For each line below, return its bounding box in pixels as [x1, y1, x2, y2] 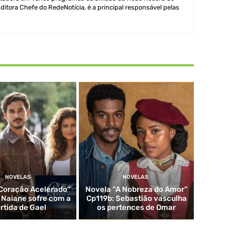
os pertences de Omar [97, 203, 176, 212]
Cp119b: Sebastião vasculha [86, 194, 187, 203]
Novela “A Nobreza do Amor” [85, 185, 188, 194]
